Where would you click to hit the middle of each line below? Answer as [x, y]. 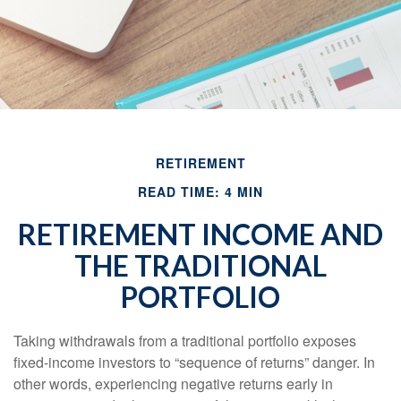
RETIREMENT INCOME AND [200, 234]
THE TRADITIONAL [200, 265]
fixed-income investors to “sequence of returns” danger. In [194, 362]
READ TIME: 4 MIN [200, 191]
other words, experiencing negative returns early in [173, 383]
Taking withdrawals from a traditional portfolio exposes [185, 340]
